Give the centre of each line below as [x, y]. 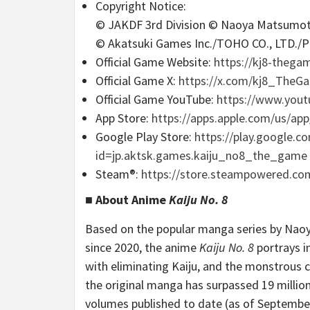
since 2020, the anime [142, 248]
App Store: [124, 118]
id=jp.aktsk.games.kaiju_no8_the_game [201, 156]
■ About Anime [127, 200]
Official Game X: [137, 81]
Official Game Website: [155, 62]
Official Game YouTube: [156, 100]
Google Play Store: [145, 137]
